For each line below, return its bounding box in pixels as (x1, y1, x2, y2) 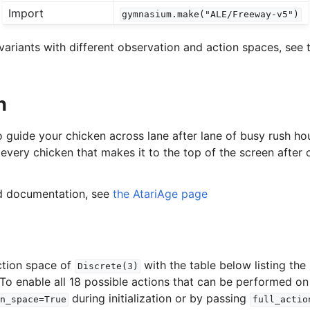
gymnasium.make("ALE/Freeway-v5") (122, 9, 300, 20)
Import (8, 6, 44, 21)
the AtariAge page (113, 186, 208, 201)
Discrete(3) (77, 261, 138, 272)
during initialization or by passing (69, 291, 250, 306)
